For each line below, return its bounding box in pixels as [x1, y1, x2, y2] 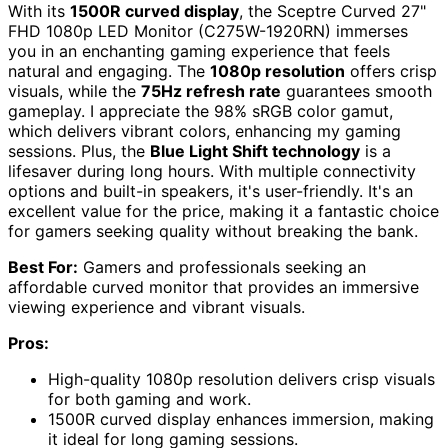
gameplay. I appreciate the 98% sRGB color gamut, [8, 101, 393, 122]
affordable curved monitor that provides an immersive [8, 277, 419, 298]
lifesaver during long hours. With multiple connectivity [8, 161, 416, 182]
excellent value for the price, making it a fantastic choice [8, 201, 439, 222]
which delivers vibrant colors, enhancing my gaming [8, 121, 401, 142]
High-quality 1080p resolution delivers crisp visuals [48, 369, 435, 390]
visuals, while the [8, 81, 141, 102]
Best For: [8, 257, 78, 278]
